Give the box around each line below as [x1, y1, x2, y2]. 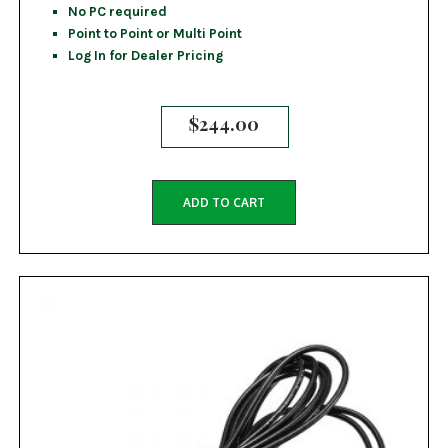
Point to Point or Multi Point [67, 25, 242, 42]
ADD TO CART [183, 195, 265, 211]
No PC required [67, 3, 167, 20]
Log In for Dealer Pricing [67, 47, 223, 64]
